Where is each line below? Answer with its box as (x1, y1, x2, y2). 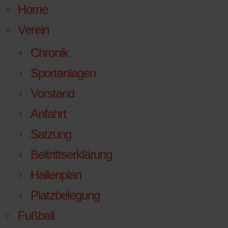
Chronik (31, 46, 68, 60)
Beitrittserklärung (31, 148, 112, 162)
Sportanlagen (31, 66, 96, 80)
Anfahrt (31, 107, 66, 121)
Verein (18, 23, 49, 37)
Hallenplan (31, 168, 81, 182)
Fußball (18, 209, 54, 223)
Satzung (31, 127, 71, 141)
